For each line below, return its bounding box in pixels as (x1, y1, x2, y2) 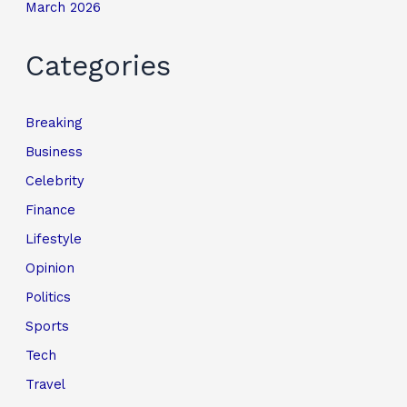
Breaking (25, 114, 83, 132)
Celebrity (25, 173, 85, 190)
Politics (25, 288, 72, 305)
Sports (25, 317, 70, 334)
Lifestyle (25, 231, 83, 248)
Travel (25, 375, 66, 392)
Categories (25, 48, 172, 83)
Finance (25, 202, 76, 219)
